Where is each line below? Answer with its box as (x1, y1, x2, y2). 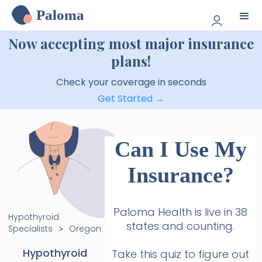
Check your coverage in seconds (56, 75, 206, 89)
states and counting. (126, 219, 235, 233)
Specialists (8, 223, 53, 235)
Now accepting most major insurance (8, 34, 254, 53)
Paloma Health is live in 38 (113, 205, 247, 219)
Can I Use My (114, 137, 247, 161)
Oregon (69, 223, 102, 235)
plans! (111, 51, 151, 70)
